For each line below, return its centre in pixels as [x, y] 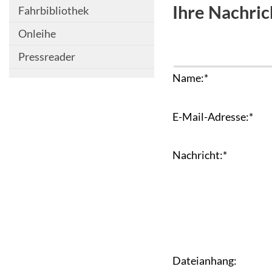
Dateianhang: [204, 260]
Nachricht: [197, 155]
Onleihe [37, 33]
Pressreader [47, 56]
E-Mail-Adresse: [210, 116]
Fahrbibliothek [53, 10]
